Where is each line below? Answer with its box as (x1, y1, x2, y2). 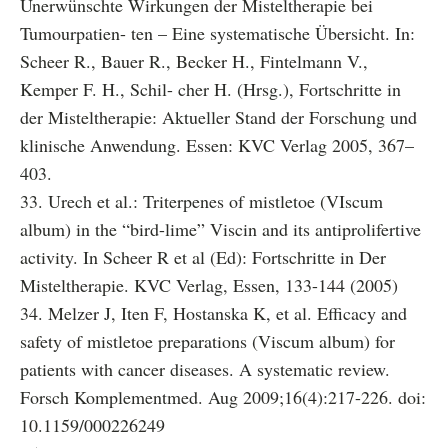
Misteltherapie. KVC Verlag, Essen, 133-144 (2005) (20, 273, 398, 297)
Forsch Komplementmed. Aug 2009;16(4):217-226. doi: (20, 385, 426, 409)
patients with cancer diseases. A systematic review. (20, 357, 390, 381)
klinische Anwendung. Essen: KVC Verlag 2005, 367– (20, 133, 414, 157)
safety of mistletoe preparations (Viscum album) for (20, 329, 395, 353)
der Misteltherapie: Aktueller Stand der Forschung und (20, 105, 417, 129)
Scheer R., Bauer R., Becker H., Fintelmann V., (20, 49, 368, 73)
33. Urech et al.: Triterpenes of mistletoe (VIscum (20, 189, 383, 213)
